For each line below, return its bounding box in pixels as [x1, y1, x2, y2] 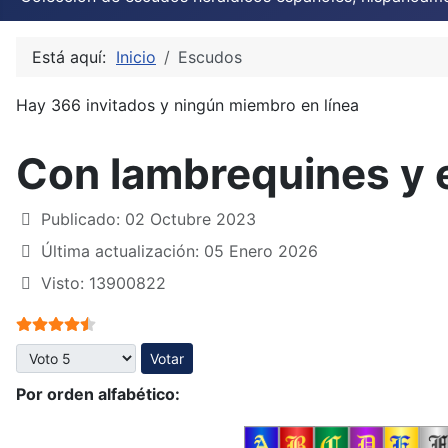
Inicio [116, 46, 156, 67]
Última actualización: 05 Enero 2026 [41, 240, 318, 261]
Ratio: [15, 311, 63, 332]
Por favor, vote [15, 343, 128, 364]
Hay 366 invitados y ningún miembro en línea [16, 94, 359, 115]
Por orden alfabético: [16, 383, 180, 404]
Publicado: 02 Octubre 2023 [41, 208, 256, 229]
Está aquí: [32, 46, 116, 67]
